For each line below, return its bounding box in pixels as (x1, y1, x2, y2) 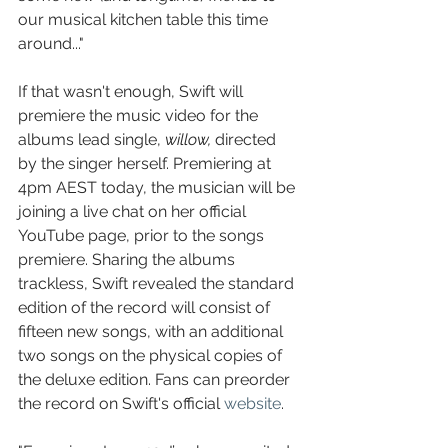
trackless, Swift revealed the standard (18, 274, 298, 293)
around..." (18, 34, 84, 53)
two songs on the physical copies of (18, 346, 286, 365)
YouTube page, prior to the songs (18, 226, 268, 245)
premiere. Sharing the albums (18, 250, 239, 269)
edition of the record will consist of (18, 298, 274, 317)
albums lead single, (18, 130, 165, 149)
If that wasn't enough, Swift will (18, 82, 247, 101)
